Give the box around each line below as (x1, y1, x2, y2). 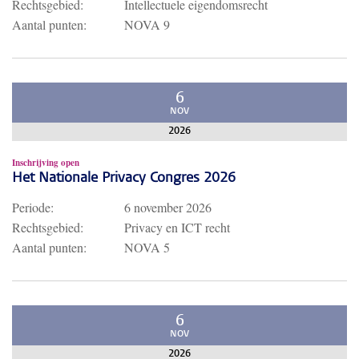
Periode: (12, 199, 54, 216)
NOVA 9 (124, 16, 170, 33)
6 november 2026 (124, 199, 212, 216)
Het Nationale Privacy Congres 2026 (12, 171, 236, 186)
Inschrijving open (12, 156, 79, 169)
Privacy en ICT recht (124, 219, 230, 236)
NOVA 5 (124, 239, 170, 256)
